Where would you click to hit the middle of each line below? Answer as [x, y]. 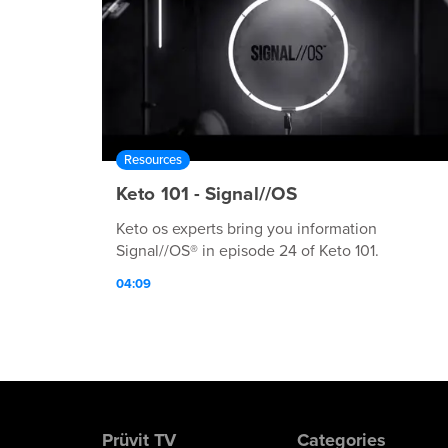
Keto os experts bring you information [246, 228]
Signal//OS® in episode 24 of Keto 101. [247, 250]
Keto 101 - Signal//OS [207, 193]
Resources [153, 159]
